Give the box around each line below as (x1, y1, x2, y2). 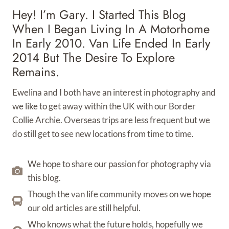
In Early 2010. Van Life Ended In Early (12, 34, 211, 52)
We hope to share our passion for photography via (28, 158, 211, 169)
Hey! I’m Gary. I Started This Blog (12, 6, 186, 24)
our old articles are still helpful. (28, 202, 141, 213)
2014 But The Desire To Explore (12, 49, 175, 66)
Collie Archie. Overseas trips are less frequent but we (12, 114, 210, 125)
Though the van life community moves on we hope (28, 189, 211, 199)
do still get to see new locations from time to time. (12, 128, 194, 139)
